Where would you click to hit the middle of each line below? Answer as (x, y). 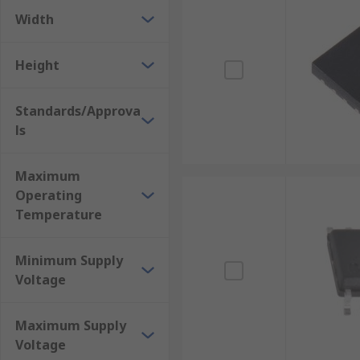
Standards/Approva (78, 111)
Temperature (59, 215)
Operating (49, 195)
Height (37, 65)
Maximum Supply (71, 325)
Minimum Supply (69, 260)
